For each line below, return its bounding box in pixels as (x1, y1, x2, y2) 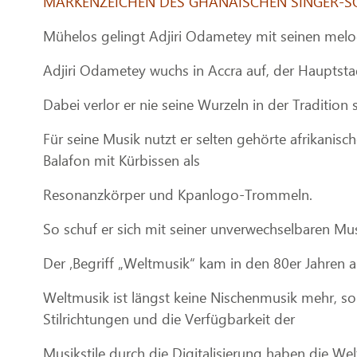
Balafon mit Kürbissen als (43, 149, 200, 170)
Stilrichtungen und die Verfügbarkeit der (43, 308, 295, 328)
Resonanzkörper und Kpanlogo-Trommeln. (43, 183, 312, 204)
